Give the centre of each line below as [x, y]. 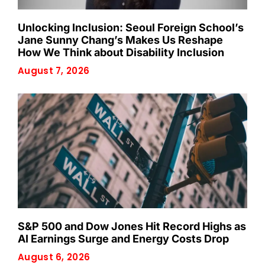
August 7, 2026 [54, 70]
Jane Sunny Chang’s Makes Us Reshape [120, 40]
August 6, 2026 [54, 257]
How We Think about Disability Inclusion [121, 52]
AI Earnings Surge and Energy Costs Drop [123, 238]
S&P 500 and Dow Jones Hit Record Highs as [132, 226]
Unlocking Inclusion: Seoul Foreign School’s [131, 27]
